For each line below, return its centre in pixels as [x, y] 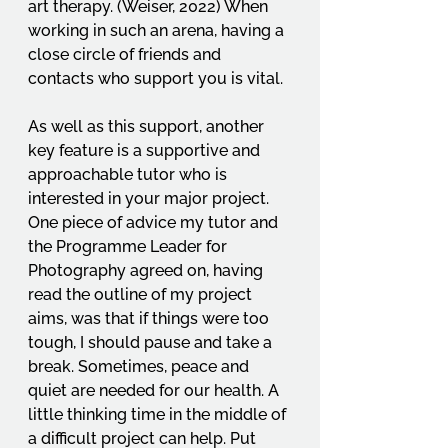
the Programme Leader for [129, 246]
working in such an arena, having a [158, 30]
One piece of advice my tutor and [155, 222]
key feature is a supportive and [146, 150]
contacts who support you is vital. [157, 78]
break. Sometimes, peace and [140, 366]
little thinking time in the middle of [159, 414]
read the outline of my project [142, 294]
